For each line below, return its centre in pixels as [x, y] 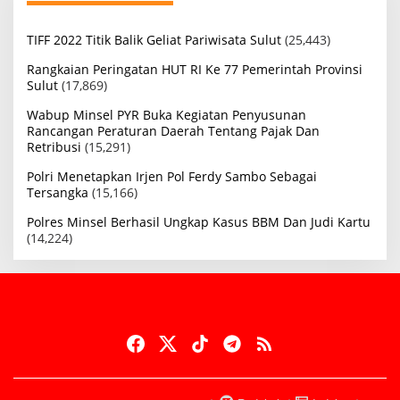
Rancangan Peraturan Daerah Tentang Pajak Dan [173, 131]
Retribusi [54, 147]
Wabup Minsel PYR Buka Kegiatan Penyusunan [167, 115]
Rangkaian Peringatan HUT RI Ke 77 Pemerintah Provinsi [195, 70]
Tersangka [58, 193]
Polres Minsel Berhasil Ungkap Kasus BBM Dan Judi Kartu [199, 222]
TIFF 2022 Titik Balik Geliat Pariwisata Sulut [154, 40]
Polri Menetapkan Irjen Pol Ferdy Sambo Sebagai [172, 177]
